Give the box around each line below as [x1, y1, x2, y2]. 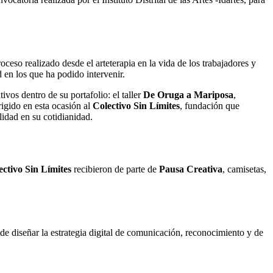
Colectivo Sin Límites [93, 101, 180, 112]
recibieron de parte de [71, 164, 159, 175]
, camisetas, [222, 164, 266, 175]
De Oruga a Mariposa [143, 90, 233, 101]
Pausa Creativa [159, 164, 222, 175]
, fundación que [180, 101, 239, 112]
